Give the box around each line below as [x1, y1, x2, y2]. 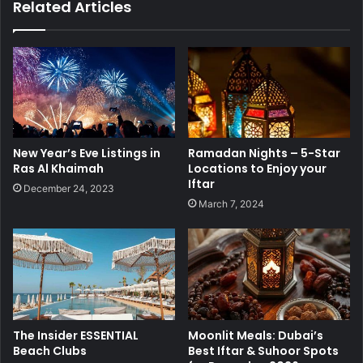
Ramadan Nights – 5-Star [188, 145, 340, 162]
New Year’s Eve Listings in [13, 145, 160, 162]
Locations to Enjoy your [188, 160, 327, 177]
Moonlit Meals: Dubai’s [188, 327, 323, 344]
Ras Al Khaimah [13, 160, 104, 177]
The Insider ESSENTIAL [13, 327, 139, 344]
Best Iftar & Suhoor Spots [188, 343, 339, 360]
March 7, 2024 [199, 198, 264, 211]
